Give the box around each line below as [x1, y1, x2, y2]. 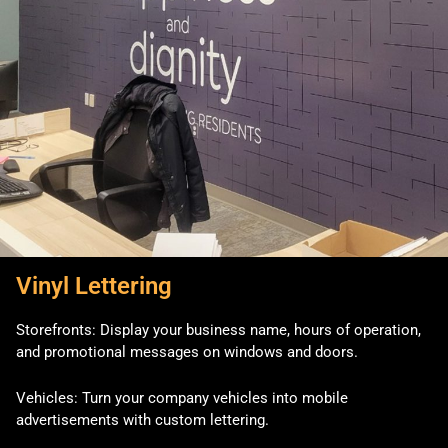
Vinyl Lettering [16, 271, 172, 300]
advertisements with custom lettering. [16, 411, 269, 430]
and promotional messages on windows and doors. [16, 342, 358, 361]
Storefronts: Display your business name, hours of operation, [16, 320, 421, 339]
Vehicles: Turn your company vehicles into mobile [16, 389, 348, 408]
